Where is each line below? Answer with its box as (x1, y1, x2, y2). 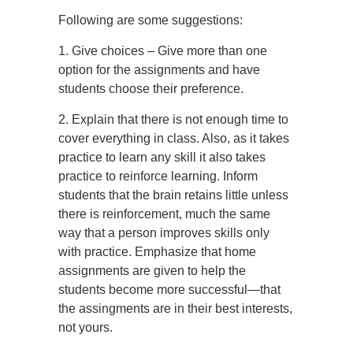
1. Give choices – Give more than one (58, 44, 267, 58)
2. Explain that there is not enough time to (58, 113, 288, 126)
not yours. (58, 321, 113, 334)
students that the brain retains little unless (58, 188, 288, 202)
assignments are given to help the (58, 264, 246, 277)
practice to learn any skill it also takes (58, 150, 266, 164)
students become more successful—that (58, 283, 281, 296)
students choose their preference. (58, 82, 243, 95)
